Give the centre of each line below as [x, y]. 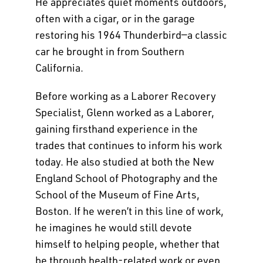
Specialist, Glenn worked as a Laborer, [124, 112]
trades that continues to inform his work [128, 145]
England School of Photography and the [126, 178]
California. [59, 67]
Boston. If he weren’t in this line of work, [129, 210]
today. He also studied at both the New [124, 161]
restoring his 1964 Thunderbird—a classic [131, 34]
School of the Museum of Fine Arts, [117, 194]
